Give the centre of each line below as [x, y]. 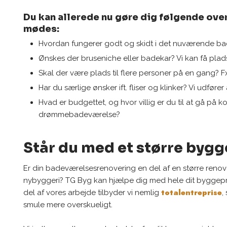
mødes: [42, 29]
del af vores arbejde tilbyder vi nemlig [92, 193]
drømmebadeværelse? [80, 115]
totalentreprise [192, 193]
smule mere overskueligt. [68, 205]
